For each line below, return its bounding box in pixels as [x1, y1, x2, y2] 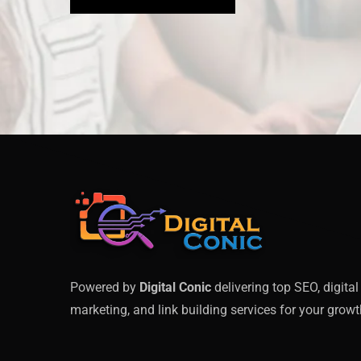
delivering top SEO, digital [211, 280, 359, 296]
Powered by [70, 280, 139, 296]
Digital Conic [139, 280, 211, 296]
